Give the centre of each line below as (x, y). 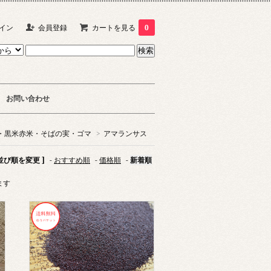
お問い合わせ (28, 98)
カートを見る (114, 28)
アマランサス (125, 133)
